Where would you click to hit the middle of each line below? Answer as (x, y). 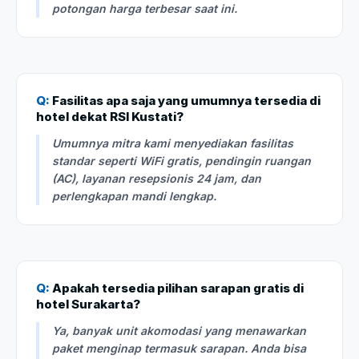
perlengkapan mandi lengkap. (134, 196)
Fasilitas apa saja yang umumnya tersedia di (185, 100)
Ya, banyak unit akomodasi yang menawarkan (179, 330)
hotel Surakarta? (88, 304)
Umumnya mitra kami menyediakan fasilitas (173, 143)
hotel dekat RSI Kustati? (110, 116)
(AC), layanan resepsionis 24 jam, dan (157, 178)
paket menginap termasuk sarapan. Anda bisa (179, 348)
